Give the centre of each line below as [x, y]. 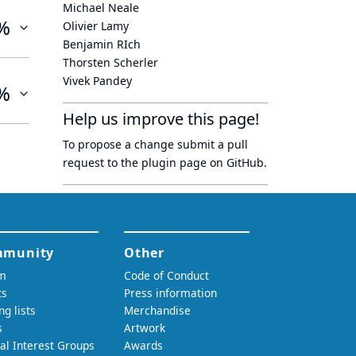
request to [92, 163]
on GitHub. [237, 163]
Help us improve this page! [161, 119]
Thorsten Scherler [110, 62]
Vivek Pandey [97, 81]
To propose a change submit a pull [155, 144]
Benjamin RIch [102, 44]
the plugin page [164, 163]
